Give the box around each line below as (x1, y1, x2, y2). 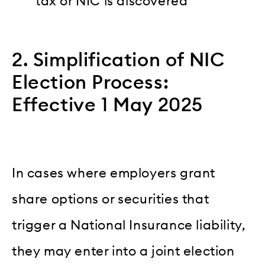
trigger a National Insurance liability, (12, 219, 246, 232)
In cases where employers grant (12, 167, 216, 180)
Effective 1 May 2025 (12, 95, 203, 115)
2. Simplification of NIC (12, 50, 225, 70)
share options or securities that (12, 193, 209, 206)
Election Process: (12, 73, 169, 92)
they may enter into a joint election (12, 245, 235, 258)
